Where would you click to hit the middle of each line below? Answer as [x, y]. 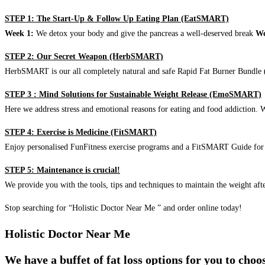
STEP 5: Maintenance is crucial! [62, 170]
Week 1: [19, 34]
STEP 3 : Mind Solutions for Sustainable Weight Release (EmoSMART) [133, 95]
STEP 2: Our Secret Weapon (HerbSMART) [84, 57]
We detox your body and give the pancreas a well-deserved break [145, 34]
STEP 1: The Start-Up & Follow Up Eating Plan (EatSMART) [117, 19]
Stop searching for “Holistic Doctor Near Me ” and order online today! [123, 208]
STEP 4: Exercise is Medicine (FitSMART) [81, 132]
